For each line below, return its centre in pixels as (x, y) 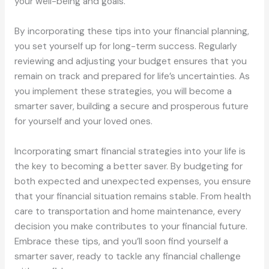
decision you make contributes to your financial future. (131, 227)
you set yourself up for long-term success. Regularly (125, 47)
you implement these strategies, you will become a (123, 92)
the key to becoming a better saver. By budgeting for (128, 167)
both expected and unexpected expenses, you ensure (132, 182)
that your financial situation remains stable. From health (132, 197)
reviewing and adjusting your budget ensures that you (130, 62)
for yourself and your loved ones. (83, 122)
